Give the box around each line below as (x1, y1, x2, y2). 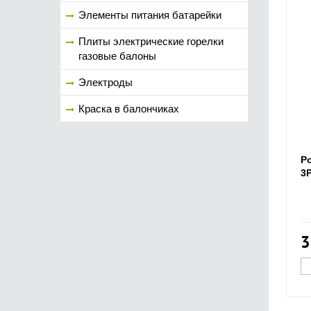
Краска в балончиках (78, 103, 179, 115)
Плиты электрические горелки (78, 35, 224, 47)
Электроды (78, 76, 133, 88)
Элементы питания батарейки (78, 9, 221, 21)
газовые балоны (78, 50, 156, 62)
